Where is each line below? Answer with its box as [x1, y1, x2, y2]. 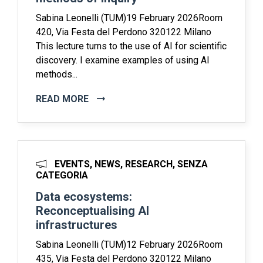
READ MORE [36, 93, 91, 104]
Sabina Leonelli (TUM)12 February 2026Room [36, 238, 222, 250]
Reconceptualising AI [36, 203, 149, 218]
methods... [36, 68, 77, 80]
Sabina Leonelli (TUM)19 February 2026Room [36, 12, 222, 23]
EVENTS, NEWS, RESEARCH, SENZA [52, 158, 208, 170]
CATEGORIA [36, 169, 88, 181]
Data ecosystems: [36, 189, 132, 204]
